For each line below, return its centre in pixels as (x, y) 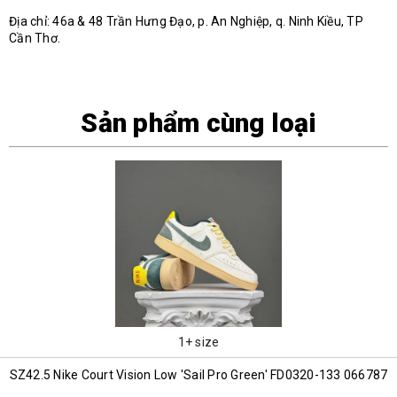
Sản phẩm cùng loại (198, 122)
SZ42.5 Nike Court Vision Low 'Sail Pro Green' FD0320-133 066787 (198, 374)
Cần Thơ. (35, 38)
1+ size (198, 342)
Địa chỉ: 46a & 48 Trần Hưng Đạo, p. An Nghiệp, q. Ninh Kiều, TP (186, 21)
